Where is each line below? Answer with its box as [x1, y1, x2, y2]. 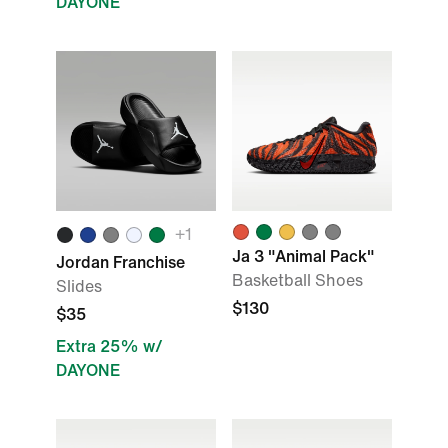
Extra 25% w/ [56, 338, 163, 355]
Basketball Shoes [232, 272, 363, 289]
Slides [56, 278, 102, 295]
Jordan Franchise [56, 254, 185, 271]
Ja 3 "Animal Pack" [232, 248, 374, 265]
